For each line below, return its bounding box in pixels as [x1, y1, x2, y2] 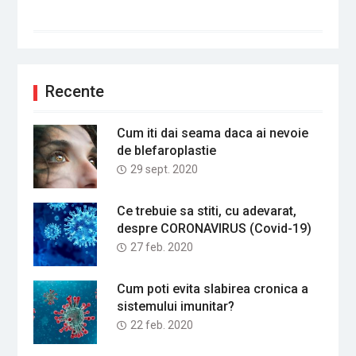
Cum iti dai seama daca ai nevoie [116, 126, 308, 141]
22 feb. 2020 [130, 319, 193, 331]
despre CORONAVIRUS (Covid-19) [116, 221, 311, 236]
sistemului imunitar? [116, 299, 234, 314]
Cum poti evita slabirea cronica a [116, 281, 308, 296]
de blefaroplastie [116, 143, 216, 158]
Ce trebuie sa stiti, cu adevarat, [116, 203, 296, 219]
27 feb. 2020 [130, 241, 193, 253]
